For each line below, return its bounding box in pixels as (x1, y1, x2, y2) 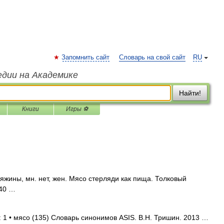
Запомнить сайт (61, 54, 109, 61)
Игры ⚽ (66, 105, 88, 112)
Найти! (179, 89, 201, 97)
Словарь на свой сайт (119, 54, 185, 61)
